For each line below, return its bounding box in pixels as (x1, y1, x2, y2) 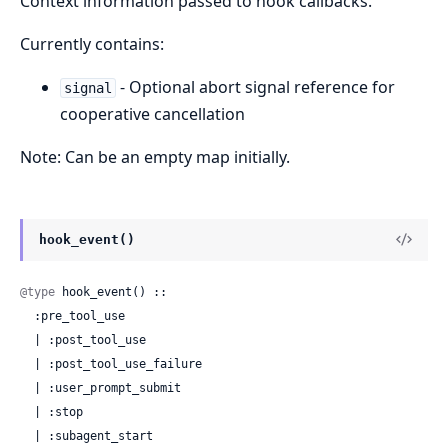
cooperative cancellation (60, 102, 245, 125)
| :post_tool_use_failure (20, 357, 34, 372)
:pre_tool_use (20, 309, 34, 324)
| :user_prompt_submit (20, 381, 34, 396)
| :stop (20, 405, 34, 420)
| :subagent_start (20, 429, 34, 444)
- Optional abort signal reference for (115, 75, 395, 98)
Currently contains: (20, 32, 164, 55)
